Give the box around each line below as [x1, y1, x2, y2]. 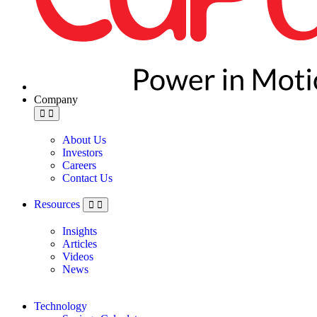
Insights [62, 224, 97, 237]
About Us [62, 133, 106, 146]
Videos [62, 250, 93, 263]
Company [34, 93, 78, 105]
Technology [34, 299, 87, 312]
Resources [34, 197, 83, 210]
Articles [62, 237, 97, 250]
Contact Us [62, 171, 113, 184]
